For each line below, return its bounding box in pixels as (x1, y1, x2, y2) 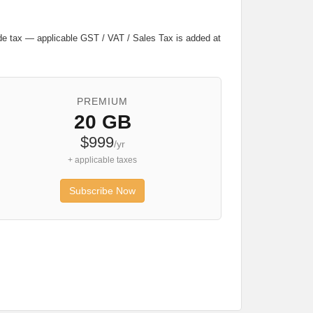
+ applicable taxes (68, 155, 138, 165)
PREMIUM (77, 96, 129, 107)
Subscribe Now (69, 185, 136, 196)
